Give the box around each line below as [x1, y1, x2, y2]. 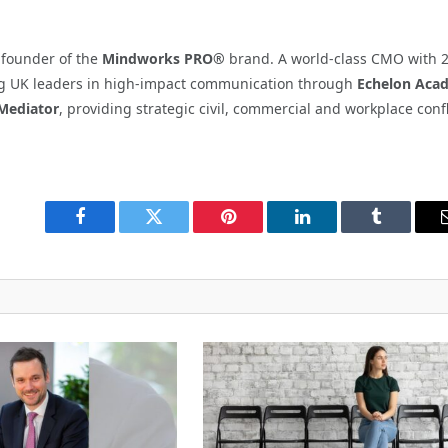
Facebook [78, 222, 149, 241]
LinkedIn [300, 222, 367, 241]
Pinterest [226, 222, 290, 241]
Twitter [152, 222, 205, 241]
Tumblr [374, 222, 428, 241]
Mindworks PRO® [102, 48, 229, 68]
